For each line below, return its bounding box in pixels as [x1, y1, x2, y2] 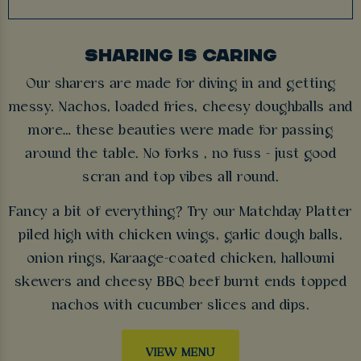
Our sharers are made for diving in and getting [25, 76, 336, 92]
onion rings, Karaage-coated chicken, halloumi [26, 251, 335, 268]
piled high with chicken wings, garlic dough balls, [19, 228, 342, 244]
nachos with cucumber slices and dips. [51, 298, 310, 314]
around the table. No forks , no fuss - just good [25, 146, 336, 162]
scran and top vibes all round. [82, 169, 279, 185]
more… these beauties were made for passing [28, 122, 333, 139]
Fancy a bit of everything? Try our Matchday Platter [9, 205, 352, 221]
